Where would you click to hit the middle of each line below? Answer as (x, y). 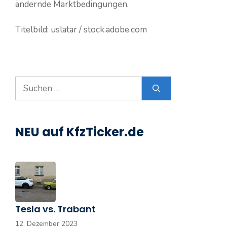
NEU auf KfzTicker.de (80, 132)
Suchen (29, 83)
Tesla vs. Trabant (55, 209)
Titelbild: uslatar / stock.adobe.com (81, 30)
